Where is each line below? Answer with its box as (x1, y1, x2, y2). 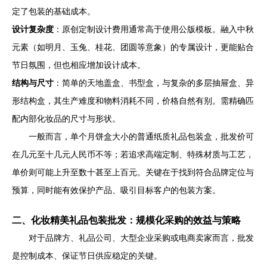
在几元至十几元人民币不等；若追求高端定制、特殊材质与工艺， (12, 150, 254, 159)
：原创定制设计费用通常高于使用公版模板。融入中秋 (54, 24, 254, 34)
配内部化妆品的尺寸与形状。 (12, 114, 120, 123)
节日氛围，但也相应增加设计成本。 (12, 60, 145, 70)
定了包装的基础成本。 (12, 7, 95, 16)
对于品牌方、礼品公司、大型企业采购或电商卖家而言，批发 (29, 233, 254, 243)
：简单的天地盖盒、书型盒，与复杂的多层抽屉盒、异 (54, 78, 254, 88)
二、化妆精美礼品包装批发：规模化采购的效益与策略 (12, 215, 241, 225)
